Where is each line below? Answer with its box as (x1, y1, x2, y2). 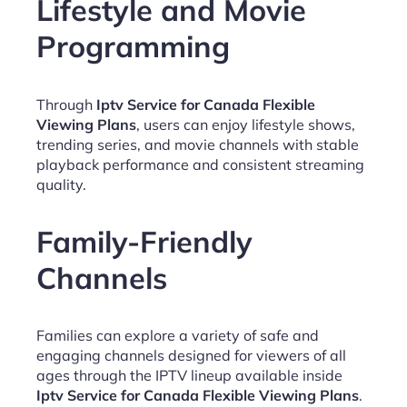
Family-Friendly (36, 222, 253, 260)
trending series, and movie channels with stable (36, 134, 359, 154)
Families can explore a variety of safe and (36, 326, 319, 345)
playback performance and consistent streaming (36, 154, 364, 174)
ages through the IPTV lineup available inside (36, 366, 342, 385)
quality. (36, 174, 86, 194)
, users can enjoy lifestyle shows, (136, 114, 355, 134)
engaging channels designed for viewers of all (36, 346, 346, 365)
